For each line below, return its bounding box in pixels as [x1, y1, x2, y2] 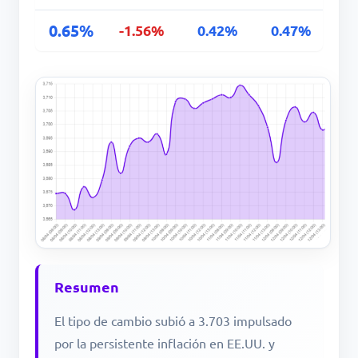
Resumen [54, 277, 119, 296]
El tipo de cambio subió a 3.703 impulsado [54, 312, 292, 329]
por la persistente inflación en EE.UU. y [54, 335, 275, 352]
